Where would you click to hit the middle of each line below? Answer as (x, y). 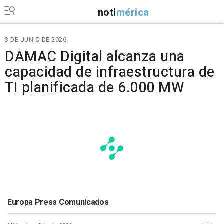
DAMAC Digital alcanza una (95, 57)
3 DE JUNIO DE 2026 (36, 40)
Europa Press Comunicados (58, 202)
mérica (133, 12)
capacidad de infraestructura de (110, 72)
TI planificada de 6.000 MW (95, 88)
